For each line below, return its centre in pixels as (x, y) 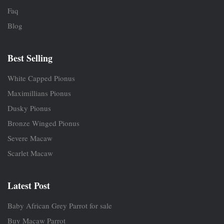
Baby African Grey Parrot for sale (60, 205)
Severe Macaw (30, 138)
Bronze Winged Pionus (43, 123)
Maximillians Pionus (39, 93)
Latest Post (29, 185)
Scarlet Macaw (30, 153)
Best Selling (30, 58)
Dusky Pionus (29, 108)
